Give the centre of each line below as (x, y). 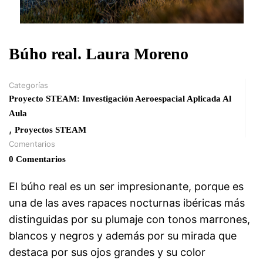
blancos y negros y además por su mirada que (123, 236)
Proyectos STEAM (50, 130)
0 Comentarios (37, 159)
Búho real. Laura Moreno (99, 54)
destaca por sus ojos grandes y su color (107, 252)
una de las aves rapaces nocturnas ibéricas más (127, 203)
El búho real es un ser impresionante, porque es (126, 186)
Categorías (28, 85)
